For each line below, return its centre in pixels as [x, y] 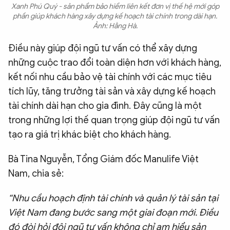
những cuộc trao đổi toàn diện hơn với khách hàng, [115, 63]
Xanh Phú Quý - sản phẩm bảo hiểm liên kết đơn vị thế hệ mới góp [115, 7]
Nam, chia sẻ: [36, 174]
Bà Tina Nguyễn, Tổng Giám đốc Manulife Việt [103, 159]
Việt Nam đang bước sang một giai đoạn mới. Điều [113, 213]
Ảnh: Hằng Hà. [115, 26]
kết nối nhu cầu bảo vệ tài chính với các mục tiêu [110, 77]
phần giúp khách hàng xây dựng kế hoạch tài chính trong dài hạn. [115, 16]
